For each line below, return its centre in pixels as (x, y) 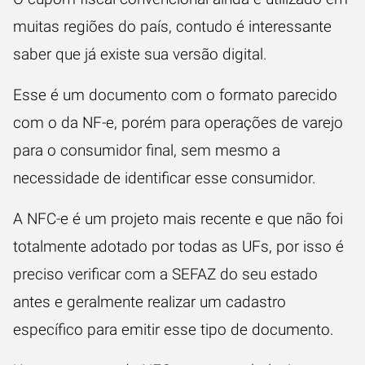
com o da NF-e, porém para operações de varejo (178, 123)
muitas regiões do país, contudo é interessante (172, 26)
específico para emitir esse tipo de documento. (174, 330)
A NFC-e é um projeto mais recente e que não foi (178, 219)
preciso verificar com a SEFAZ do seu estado (165, 274)
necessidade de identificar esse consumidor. (167, 178)
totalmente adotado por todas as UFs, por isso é (178, 246)
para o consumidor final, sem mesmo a (147, 150)
